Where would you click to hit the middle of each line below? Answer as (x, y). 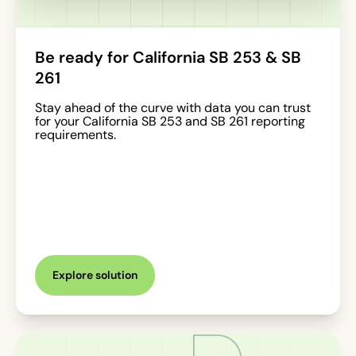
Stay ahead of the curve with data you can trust (173, 107)
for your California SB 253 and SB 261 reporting (170, 121)
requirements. (75, 134)
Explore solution (95, 275)
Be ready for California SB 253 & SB (168, 56)
